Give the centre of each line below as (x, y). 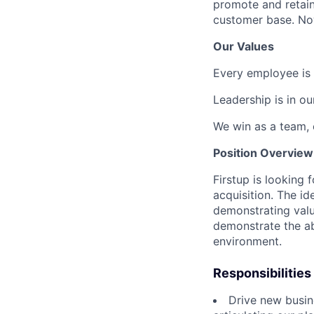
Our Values (244, 47)
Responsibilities (262, 273)
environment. (247, 241)
